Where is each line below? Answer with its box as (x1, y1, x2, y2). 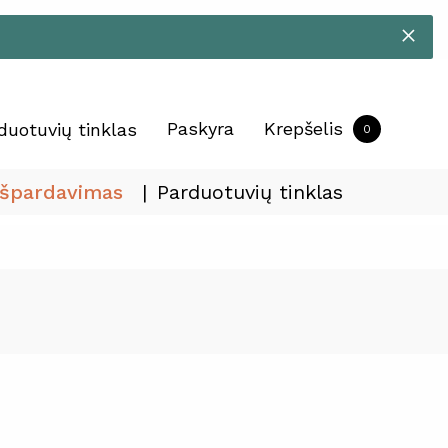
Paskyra (166, 118, 234, 139)
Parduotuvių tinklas (157, 180, 344, 204)
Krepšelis (263, 118, 343, 139)
